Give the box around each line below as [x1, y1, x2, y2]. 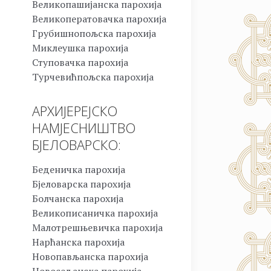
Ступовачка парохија [32, 56, 128, 70]
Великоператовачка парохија [32, 12, 166, 26]
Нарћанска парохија [32, 235, 125, 249]
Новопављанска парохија [32, 250, 148, 264]
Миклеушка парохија [32, 41, 128, 55]
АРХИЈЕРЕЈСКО [32, 102, 117, 120]
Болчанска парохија [32, 192, 123, 206]
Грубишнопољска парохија [32, 27, 156, 41]
